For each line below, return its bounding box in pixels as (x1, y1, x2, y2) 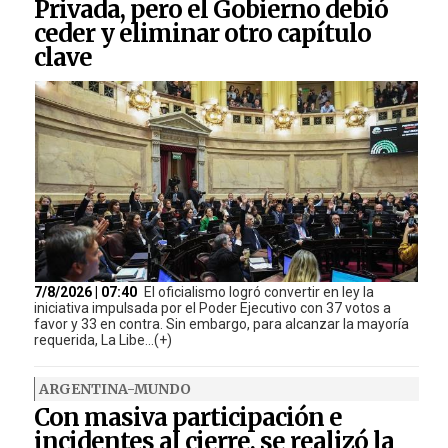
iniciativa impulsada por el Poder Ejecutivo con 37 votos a (33, 300, 391, 317)
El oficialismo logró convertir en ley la (143, 284, 374, 301)
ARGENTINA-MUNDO (38, 380, 191, 399)
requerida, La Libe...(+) (33, 332, 172, 349)
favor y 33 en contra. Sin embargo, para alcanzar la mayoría (33, 316, 409, 333)
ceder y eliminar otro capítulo (33, 18, 371, 50)
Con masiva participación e (33, 402, 342, 434)
